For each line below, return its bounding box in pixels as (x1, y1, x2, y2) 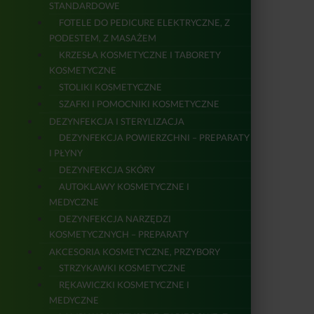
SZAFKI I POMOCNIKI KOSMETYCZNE (59, 98, 219, 110)
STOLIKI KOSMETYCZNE (59, 81, 162, 93)
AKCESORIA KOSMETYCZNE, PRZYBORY (49, 246, 220, 258)
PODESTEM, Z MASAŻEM (49, 32, 156, 44)
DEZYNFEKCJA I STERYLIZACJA (49, 116, 184, 128)
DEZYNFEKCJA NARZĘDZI (59, 213, 171, 225)
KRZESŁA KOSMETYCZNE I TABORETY (59, 49, 221, 61)
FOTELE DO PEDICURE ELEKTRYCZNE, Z (59, 17, 230, 29)
